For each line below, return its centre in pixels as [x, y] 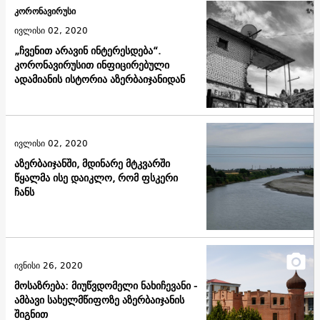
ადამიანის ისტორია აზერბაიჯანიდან [100, 80]
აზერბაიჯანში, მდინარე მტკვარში [92, 163]
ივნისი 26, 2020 [49, 265]
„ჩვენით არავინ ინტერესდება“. [87, 51]
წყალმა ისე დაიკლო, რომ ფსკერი [96, 177]
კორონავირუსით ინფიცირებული [92, 65]
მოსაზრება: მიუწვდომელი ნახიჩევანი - [106, 285]
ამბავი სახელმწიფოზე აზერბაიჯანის [99, 300]
